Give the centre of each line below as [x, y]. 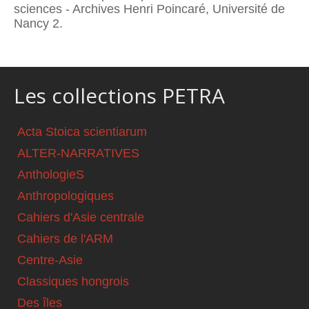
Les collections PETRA [119, 96]
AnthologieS [51, 175]
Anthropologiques [66, 196]
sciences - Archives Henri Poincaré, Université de [149, 9]
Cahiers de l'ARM [65, 239]
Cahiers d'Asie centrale [81, 218]
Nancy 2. [38, 23]
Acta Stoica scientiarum [82, 132]
